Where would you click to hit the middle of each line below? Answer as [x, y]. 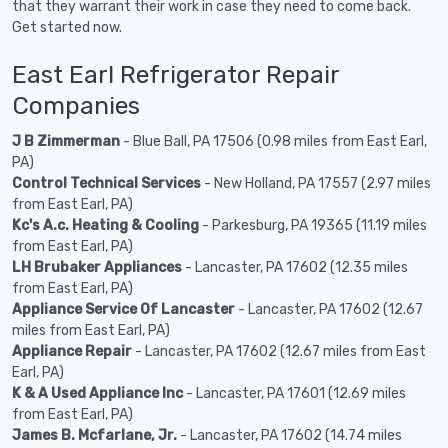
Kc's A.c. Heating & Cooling [105, 225]
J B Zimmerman [66, 141]
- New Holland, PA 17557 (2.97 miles [316, 183]
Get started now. [67, 27]
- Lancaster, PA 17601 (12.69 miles [294, 393]
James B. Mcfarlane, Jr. [94, 435]
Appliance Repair [72, 351]
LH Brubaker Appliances [97, 267]
